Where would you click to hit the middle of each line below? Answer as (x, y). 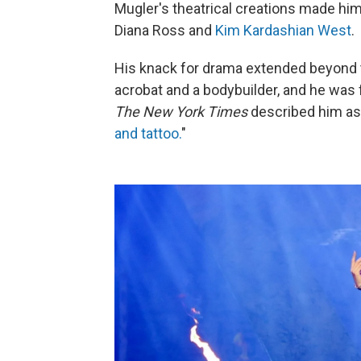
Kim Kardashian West (283, 31)
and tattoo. (148, 134)
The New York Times (181, 112)
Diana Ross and (165, 31)
